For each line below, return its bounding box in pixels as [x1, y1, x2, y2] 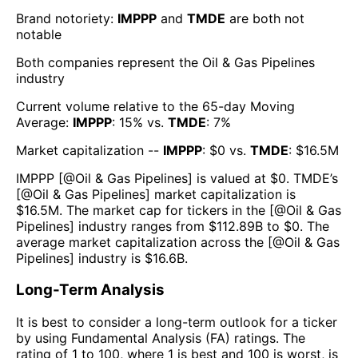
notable [16, 26, 62, 42]
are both [225, 10, 280, 26]
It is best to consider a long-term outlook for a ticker [16, 313, 337, 330]
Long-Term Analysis [16, 280, 165, 300]
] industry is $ [70, 249, 153, 266]
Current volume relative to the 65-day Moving [16, 97, 295, 114]
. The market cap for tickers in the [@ [59, 201, 286, 218]
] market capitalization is [145, 185, 296, 202]
